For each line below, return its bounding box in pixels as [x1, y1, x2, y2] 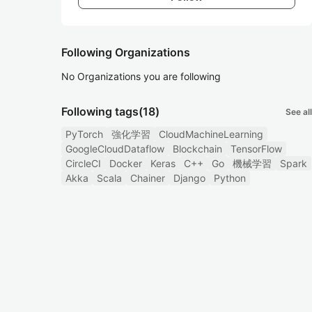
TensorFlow [231, 143, 282, 155]
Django [173, 172, 205, 184]
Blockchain [173, 143, 222, 155]
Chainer [130, 172, 165, 184]
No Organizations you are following [61, 70, 221, 82]
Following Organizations [61, 45, 190, 59]
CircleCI [65, 157, 101, 169]
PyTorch [65, 128, 103, 140]
